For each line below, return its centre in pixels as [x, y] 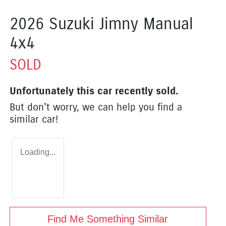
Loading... [38, 152]
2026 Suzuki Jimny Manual [101, 23]
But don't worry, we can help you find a [96, 107]
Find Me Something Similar [108, 219]
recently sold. [145, 91]
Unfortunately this [53, 91]
